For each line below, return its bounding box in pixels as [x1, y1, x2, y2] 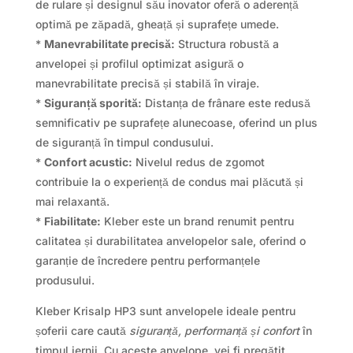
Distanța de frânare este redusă [141, 95, 310, 110]
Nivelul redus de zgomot [132, 154, 265, 169]
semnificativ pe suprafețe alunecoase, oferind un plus [35, 115, 318, 129]
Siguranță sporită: [43, 95, 142, 110]
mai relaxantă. [35, 194, 110, 208]
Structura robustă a [174, 36, 279, 50]
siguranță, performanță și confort [128, 323, 299, 337]
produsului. [35, 273, 95, 287]
